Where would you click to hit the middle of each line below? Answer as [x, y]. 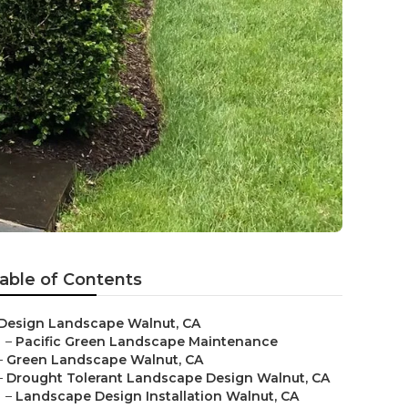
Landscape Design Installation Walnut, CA [157, 396]
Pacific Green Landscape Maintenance [147, 342]
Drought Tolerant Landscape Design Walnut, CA [168, 378]
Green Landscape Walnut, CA [105, 360]
